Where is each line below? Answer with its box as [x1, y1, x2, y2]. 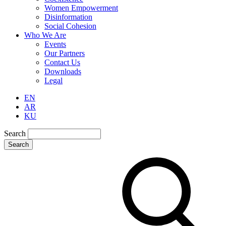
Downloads [44, 67, 81, 76]
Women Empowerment [44, 3, 118, 12]
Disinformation [44, 12, 92, 21]
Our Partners [44, 48, 85, 58]
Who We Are [24, 30, 66, 39]
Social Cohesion [44, 21, 96, 30]
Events [44, 39, 66, 48]
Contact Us [44, 58, 80, 67]
